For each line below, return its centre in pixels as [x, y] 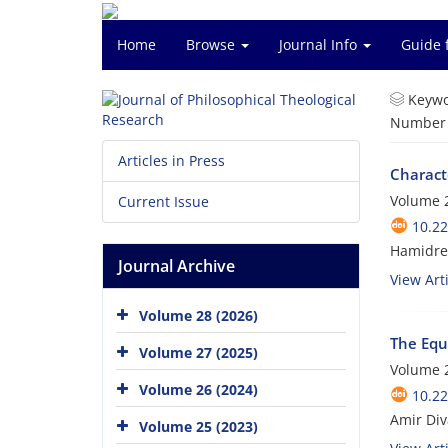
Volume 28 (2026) [198, 315]
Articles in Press [171, 160]
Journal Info [320, 44]
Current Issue [163, 201]
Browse [212, 44]
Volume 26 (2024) [198, 389]
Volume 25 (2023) [198, 426]
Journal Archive [176, 266]
